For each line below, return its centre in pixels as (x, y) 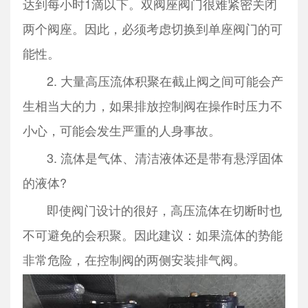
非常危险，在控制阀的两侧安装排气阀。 (134, 259)
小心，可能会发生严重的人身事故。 (121, 130)
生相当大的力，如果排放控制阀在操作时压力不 (152, 105)
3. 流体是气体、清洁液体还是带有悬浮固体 (153, 157)
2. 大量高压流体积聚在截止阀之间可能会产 (153, 80)
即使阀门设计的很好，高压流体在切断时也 (152, 209)
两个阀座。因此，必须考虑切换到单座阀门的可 (152, 28)
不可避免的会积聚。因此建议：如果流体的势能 (152, 234)
